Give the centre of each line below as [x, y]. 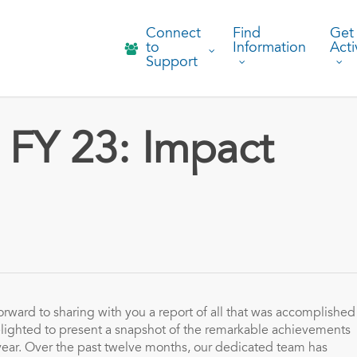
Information [269, 48]
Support [172, 63]
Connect [173, 34]
